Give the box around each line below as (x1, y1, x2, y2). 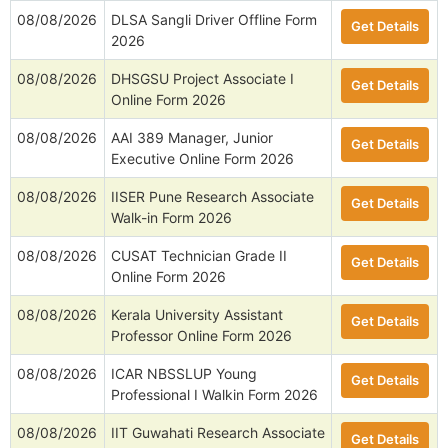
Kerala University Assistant (111, 306, 283, 324)
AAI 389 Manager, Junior (111, 129, 273, 147)
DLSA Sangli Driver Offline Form (111, 11, 317, 29)
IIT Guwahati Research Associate (111, 424, 325, 442)
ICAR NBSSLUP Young (111, 365, 257, 383)
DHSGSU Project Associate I (111, 70, 294, 88)
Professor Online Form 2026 (111, 327, 292, 345)
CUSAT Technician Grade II (111, 247, 287, 265)
